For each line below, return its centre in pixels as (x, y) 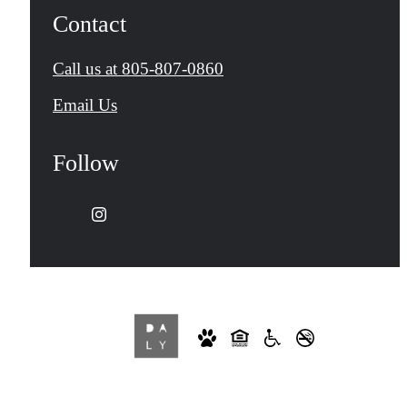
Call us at (85, 69)
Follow (86, 164)
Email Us (85, 105)
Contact (89, 25)
